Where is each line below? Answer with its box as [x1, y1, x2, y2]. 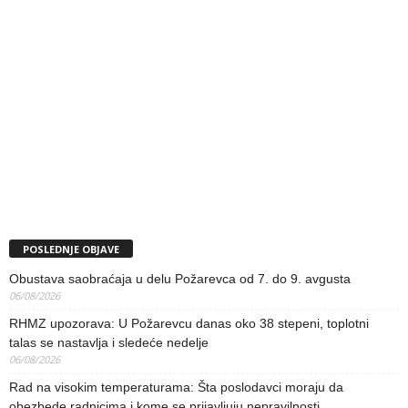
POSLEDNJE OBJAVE [23, 241, 119, 256]
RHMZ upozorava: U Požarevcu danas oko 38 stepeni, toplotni [9, 315, 369, 331]
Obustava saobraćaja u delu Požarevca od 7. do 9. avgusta [9, 270, 351, 286]
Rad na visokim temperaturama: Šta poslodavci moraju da [9, 379, 343, 394]
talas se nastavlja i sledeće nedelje [9, 334, 209, 350]
